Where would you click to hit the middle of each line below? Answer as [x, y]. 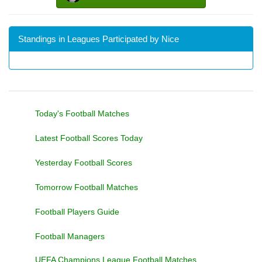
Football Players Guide [77, 212]
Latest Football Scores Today [89, 138]
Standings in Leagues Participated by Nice [99, 39]
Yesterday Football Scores [84, 163]
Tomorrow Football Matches [87, 187]
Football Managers [70, 236]
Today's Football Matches [82, 113]
